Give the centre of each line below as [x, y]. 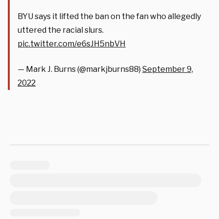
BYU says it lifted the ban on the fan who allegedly [109, 16]
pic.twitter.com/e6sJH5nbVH [72, 44]
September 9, [168, 69]
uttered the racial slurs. [61, 30]
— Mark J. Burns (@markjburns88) [80, 69]
